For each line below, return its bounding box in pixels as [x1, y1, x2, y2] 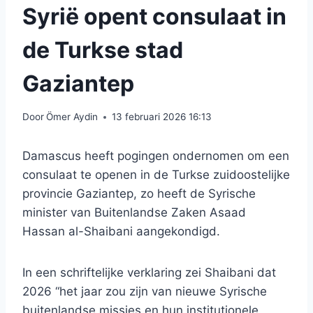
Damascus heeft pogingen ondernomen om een [22, 149, 289, 163]
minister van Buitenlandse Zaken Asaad [22, 205, 246, 220]
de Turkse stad [22, 36, 183, 64]
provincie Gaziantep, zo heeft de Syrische [22, 187, 256, 201]
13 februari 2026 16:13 [112, 111, 212, 123]
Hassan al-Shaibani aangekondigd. [22, 224, 220, 239]
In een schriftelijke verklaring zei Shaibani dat [22, 265, 276, 280]
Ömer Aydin [46, 111, 99, 123]
